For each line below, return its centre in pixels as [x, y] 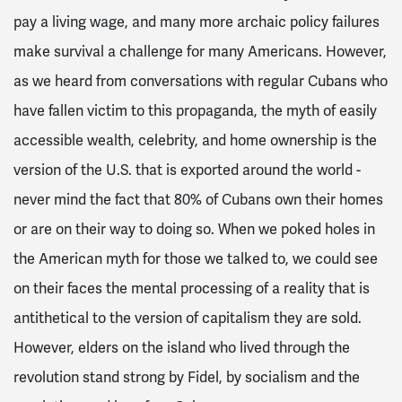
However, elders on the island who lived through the [182, 348]
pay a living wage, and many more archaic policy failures [197, 22]
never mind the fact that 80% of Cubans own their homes [198, 200]
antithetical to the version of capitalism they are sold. [188, 318]
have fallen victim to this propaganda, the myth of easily [195, 111]
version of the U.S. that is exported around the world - [187, 170]
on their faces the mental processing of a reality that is [192, 288]
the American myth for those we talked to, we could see [196, 259]
